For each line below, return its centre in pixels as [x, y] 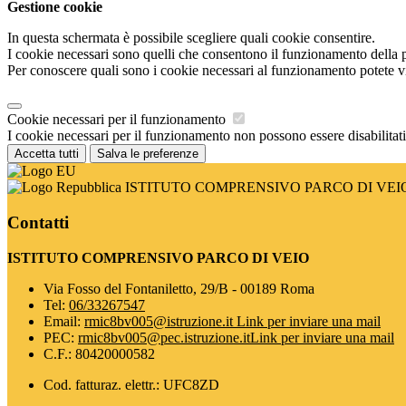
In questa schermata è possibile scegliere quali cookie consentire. [191, 38]
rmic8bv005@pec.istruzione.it [164, 337]
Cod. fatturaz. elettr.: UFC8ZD [131, 384]
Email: [64, 321]
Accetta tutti [47, 154]
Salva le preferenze [148, 154]
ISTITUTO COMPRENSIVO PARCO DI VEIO [158, 257]
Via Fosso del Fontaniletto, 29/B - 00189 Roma [179, 288]
